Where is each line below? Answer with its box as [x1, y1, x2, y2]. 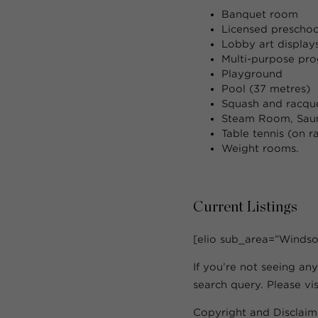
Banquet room [221, 9, 298, 20]
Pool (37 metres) [221, 83, 310, 94]
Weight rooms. [221, 143, 299, 154]
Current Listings [193, 199, 297, 215]
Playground [221, 68, 283, 79]
